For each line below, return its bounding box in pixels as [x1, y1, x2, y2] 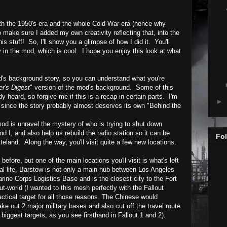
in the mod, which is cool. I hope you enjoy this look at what [1, 47, 181, 55]
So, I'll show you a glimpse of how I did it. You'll [28, 37, 170, 46]
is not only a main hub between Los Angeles [43, 165, 174, 173]
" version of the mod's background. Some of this [30, 83, 173, 91]
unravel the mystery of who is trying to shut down [18, 120, 162, 128]
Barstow [19, 165, 43, 173]
